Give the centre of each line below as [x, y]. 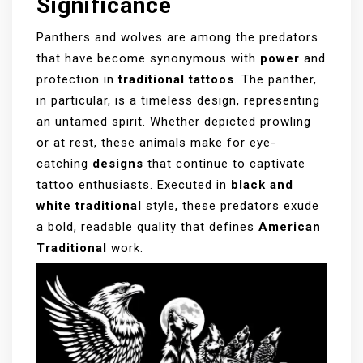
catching [64, 163]
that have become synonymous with [148, 58]
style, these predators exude [231, 205]
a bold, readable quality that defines [147, 226]
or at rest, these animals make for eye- [156, 142]
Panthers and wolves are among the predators [177, 37]
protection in [77, 79]
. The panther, [275, 79]
